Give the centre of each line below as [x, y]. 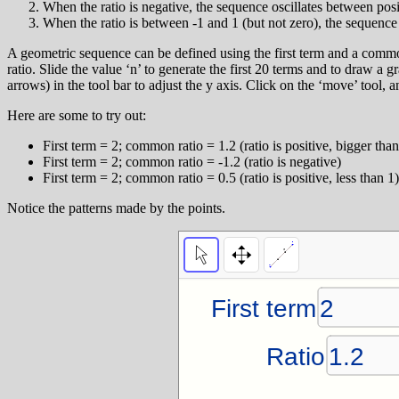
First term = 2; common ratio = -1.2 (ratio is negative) [192, 162]
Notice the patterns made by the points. [116, 208]
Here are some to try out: [77, 116]
